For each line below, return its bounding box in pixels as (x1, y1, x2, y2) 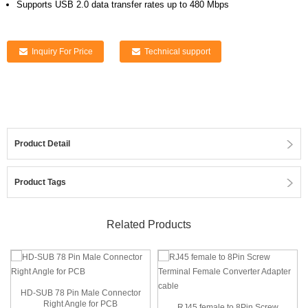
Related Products (107, 219, 191, 230)
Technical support (144, 47, 210, 56)
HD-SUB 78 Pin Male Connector (20, 288, 141, 298)
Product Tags (14, 177, 66, 187)
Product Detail (14, 139, 70, 148)
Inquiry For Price (31, 47, 93, 56)
